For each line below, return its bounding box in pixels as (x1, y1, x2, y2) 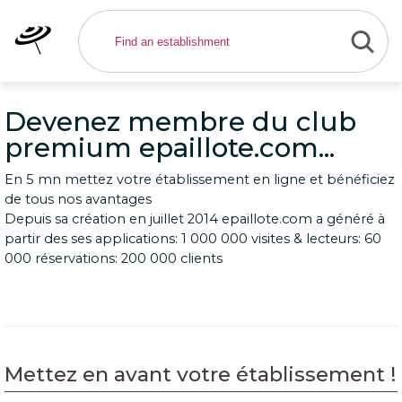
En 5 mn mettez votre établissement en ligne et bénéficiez (4, 171, 395, 188)
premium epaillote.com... (4, 132, 335, 163)
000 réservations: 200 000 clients (4, 250, 223, 267)
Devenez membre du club (4, 106, 356, 137)
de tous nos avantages (4, 191, 152, 207)
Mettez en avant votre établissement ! (4, 362, 397, 387)
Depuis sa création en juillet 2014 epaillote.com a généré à (4, 211, 385, 227)
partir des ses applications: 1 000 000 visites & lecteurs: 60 (4, 231, 381, 247)
